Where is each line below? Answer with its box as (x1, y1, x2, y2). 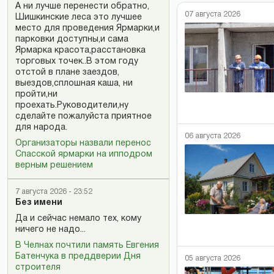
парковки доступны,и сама (15, 35, 128, 43)
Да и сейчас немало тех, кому (15, 215, 141, 223)
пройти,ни (15, 91, 57, 98)
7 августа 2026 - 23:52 (15, 188, 92, 195)
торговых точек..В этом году (15, 57, 138, 65)
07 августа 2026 (185, 10, 240, 18)
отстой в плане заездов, (15, 68, 119, 76)
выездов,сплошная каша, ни (15, 80, 133, 87)
